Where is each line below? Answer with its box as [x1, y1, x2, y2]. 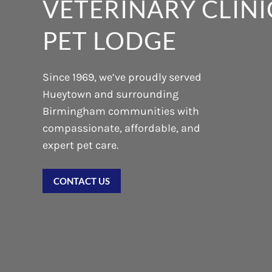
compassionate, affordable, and [42, 121, 200, 135]
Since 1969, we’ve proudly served [42, 70, 202, 84]
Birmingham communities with [42, 104, 199, 118]
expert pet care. [42, 138, 118, 152]
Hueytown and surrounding [42, 87, 178, 101]
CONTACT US [53, 175, 110, 186]
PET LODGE [42, 25, 177, 55]
